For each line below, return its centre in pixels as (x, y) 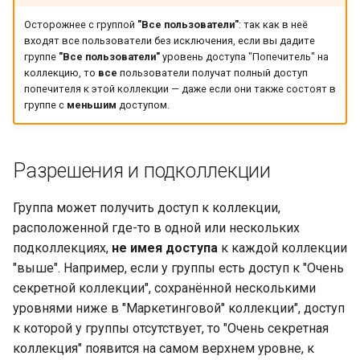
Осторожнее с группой (80, 25)
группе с (45, 105)
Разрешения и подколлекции (142, 170)
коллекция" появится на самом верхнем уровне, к (164, 348)
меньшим (91, 105)
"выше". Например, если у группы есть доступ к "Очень (178, 268)
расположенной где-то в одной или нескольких (156, 227)
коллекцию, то (61, 73)
